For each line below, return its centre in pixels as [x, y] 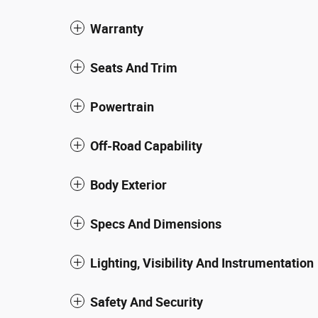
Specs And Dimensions [156, 224]
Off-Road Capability [146, 146]
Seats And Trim [134, 67]
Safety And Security [147, 302]
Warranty [117, 28]
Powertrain [122, 106]
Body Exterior [128, 185]
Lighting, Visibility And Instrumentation [202, 263]
